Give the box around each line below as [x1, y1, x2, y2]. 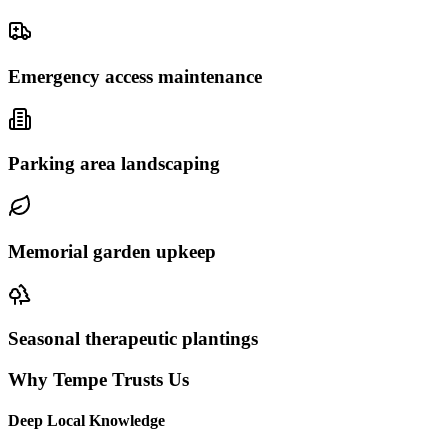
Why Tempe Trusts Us [8, 369, 189, 391]
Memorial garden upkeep [8, 240, 216, 262]
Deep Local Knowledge [8, 412, 165, 430]
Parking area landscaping [8, 153, 220, 175]
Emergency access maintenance [8, 66, 262, 88]
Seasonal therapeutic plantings [8, 328, 258, 350]
